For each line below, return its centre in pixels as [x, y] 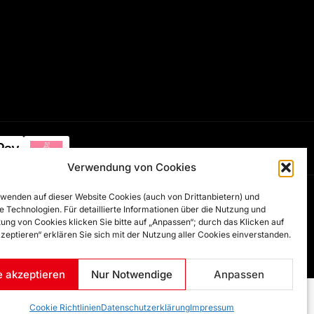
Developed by [176, 199]
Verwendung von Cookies [131, 167]
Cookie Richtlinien [65, 307]
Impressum [212, 307]
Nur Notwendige [131, 274]
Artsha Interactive [252, 199]
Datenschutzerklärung [145, 307]
